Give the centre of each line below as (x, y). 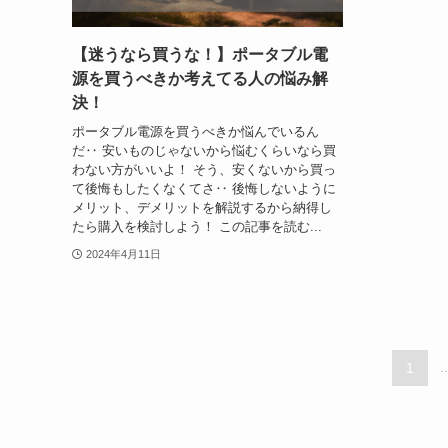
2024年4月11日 (123, 253)
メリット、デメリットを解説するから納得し (202, 207)
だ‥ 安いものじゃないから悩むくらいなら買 (204, 150)
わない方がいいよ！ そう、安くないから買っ (204, 169)
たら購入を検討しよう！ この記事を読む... (197, 226)
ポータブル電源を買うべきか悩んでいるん (195, 131)
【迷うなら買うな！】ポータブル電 (200, 55)
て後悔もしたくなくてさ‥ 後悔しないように (204, 188)
